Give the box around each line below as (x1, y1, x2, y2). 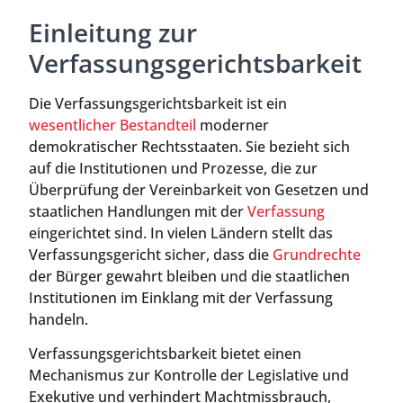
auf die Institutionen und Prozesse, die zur (29, 158, 318, 178)
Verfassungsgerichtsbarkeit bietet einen (29, 344, 301, 364)
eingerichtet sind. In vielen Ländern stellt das (29, 223, 333, 243)
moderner (196, 115, 269, 135)
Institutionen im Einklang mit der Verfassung (29, 288, 333, 308)
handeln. (29, 309, 88, 329)
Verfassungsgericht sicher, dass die (29, 245, 273, 264)
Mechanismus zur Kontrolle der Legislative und (29, 365, 349, 386)
